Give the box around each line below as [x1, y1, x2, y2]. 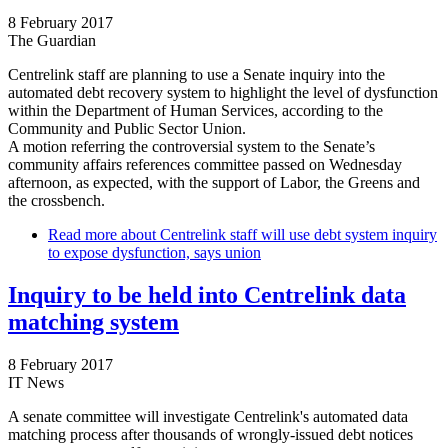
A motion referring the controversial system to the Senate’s [8, 137, 375, 155]
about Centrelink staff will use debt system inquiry [117, 225, 437, 243]
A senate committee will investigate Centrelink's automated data [8, 407, 408, 425]
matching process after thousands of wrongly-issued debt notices [8, 425, 413, 443]
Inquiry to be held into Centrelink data [8, 281, 406, 308]
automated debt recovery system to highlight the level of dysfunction [8, 83, 438, 101]
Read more [48, 225, 117, 243]
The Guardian [8, 31, 96, 49]
